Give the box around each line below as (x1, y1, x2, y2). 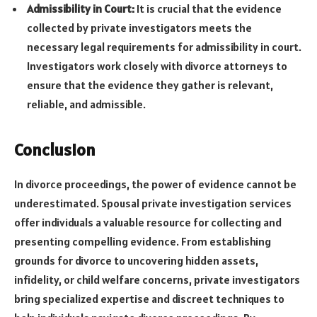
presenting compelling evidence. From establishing (14, 234, 271, 248)
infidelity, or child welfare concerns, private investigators (14, 272, 300, 287)
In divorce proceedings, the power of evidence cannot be (14, 176, 296, 191)
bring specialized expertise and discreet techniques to (14, 291, 284, 306)
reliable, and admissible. (27, 97, 146, 112)
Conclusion (14, 138, 96, 161)
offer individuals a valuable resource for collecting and (14, 214, 282, 229)
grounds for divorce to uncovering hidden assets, (14, 253, 258, 267)
